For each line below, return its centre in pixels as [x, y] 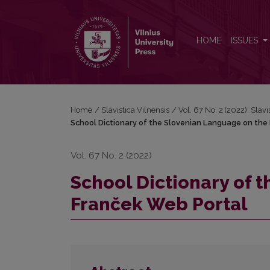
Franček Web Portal [159, 204]
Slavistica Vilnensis [136, 110]
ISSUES [246, 41]
